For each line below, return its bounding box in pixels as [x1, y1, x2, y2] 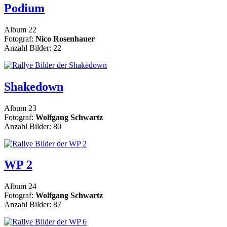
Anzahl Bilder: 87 [4, 200, 61, 209]
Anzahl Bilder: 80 [4, 122, 61, 131]
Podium [4, 1, 45, 15]
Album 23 [4, 103, 36, 112]
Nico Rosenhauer [35, 34, 95, 43]
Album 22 [4, 25, 36, 34]
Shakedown [4, 80, 63, 93]
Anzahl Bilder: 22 [4, 43, 61, 52]
